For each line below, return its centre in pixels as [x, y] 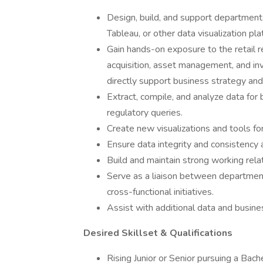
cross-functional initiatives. [160, 192]
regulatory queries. [145, 113]
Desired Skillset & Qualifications [158, 233]
